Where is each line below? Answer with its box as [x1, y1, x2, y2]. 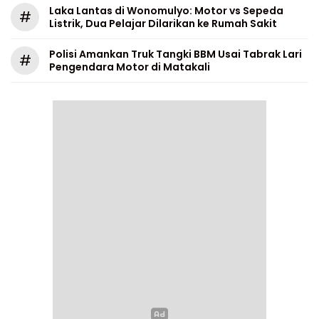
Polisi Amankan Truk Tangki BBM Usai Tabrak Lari [49, 47, 302, 61]
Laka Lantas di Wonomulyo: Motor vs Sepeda [49, 4, 283, 18]
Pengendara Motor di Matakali [49, 60, 212, 74]
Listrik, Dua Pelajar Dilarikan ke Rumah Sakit [49, 16, 277, 31]
